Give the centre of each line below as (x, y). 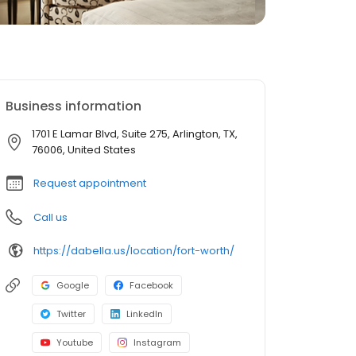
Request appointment (90, 183)
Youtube (75, 342)
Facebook (151, 285)
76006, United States (84, 150)
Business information (74, 106)
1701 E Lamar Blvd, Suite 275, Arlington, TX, (135, 134)
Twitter (71, 314)
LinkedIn (145, 314)
